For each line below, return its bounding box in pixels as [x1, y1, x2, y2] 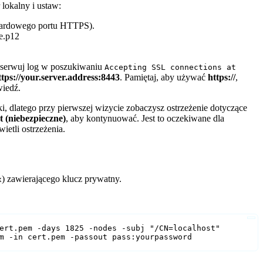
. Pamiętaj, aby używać [120, 72, 208, 82]
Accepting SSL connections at [104, 62, 237, 72]
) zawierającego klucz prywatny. [2, 173, 122, 184]
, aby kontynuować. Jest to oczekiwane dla [66, 113, 225, 123]
